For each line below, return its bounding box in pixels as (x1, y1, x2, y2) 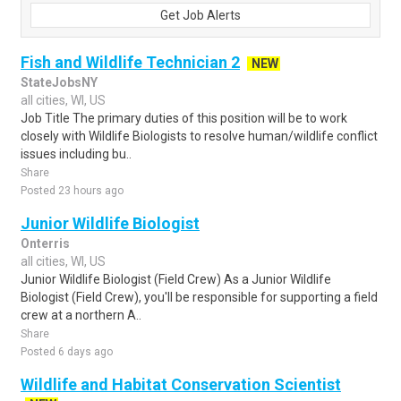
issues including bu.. (21, 147, 132, 161)
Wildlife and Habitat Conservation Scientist (21, 375, 341, 394)
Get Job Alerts (160, 8, 241, 22)
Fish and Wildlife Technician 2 (21, 53, 240, 72)
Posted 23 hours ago (21, 184, 124, 197)
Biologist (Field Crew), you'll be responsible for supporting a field (21, 290, 378, 304)
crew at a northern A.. (21, 308, 141, 322)
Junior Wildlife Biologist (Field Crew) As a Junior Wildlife (21, 272, 331, 286)
